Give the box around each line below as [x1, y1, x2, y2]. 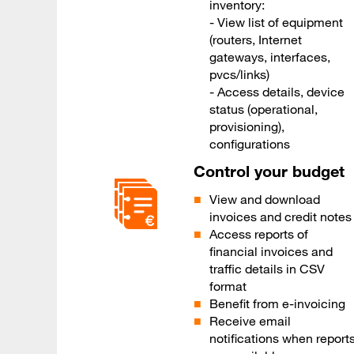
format [209, 278, 247, 295]
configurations [209, 136, 290, 153]
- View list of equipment [209, 14, 343, 31]
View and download [209, 191, 320, 208]
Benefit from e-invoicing [209, 296, 345, 312]
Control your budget [193, 161, 345, 182]
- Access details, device [209, 84, 345, 100]
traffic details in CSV [209, 261, 325, 277]
